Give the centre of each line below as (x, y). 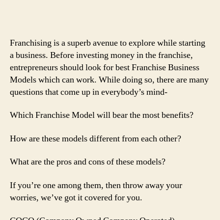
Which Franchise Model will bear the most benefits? (103, 115)
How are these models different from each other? (96, 138)
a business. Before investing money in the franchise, (101, 55)
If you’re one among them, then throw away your (96, 185)
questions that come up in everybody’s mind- (90, 92)
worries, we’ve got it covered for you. (76, 197)
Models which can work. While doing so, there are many (109, 80)
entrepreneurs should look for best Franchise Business (105, 67)
